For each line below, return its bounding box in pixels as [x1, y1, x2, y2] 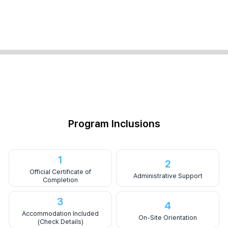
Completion [43, 176, 78, 184]
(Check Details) [37, 218, 83, 226]
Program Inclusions [68, 118, 160, 130]
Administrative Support [133, 172, 203, 180]
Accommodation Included [22, 210, 99, 218]
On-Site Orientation [138, 214, 197, 222]
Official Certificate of [30, 168, 91, 176]
